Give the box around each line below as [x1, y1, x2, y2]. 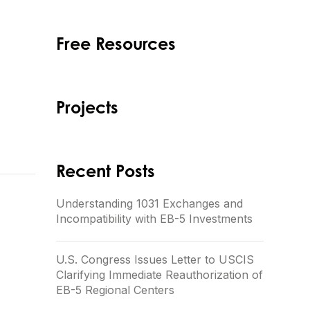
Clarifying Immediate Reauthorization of [56, 268, 263, 282]
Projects [56, 97, 118, 118]
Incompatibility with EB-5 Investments [56, 212, 253, 226]
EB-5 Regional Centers [56, 283, 174, 297]
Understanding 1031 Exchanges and [56, 197, 243, 210]
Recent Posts [56, 161, 155, 181]
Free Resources [56, 33, 176, 54]
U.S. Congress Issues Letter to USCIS [56, 253, 254, 266]
